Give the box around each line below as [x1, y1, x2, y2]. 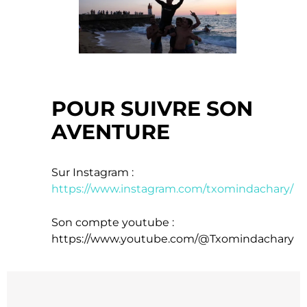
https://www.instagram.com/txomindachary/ [51, 182, 294, 196]
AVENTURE [51, 119, 176, 145]
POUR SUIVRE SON [51, 96, 254, 122]
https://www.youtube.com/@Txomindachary [51, 232, 295, 246]
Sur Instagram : [51, 166, 134, 180]
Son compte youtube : [51, 216, 175, 230]
